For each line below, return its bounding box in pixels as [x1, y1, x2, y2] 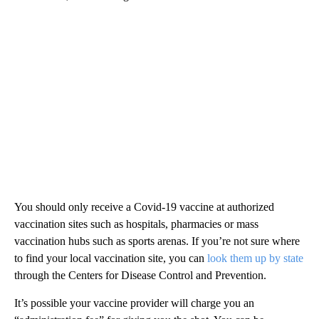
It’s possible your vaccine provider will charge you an [14, 296, 254, 309]
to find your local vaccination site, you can [14, 251, 207, 264]
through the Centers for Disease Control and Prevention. [14, 268, 266, 281]
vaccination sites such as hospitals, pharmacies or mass [14, 217, 258, 230]
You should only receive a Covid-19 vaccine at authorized [14, 200, 274, 213]
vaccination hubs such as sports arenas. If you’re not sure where [14, 234, 300, 247]
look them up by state [207, 251, 303, 264]
